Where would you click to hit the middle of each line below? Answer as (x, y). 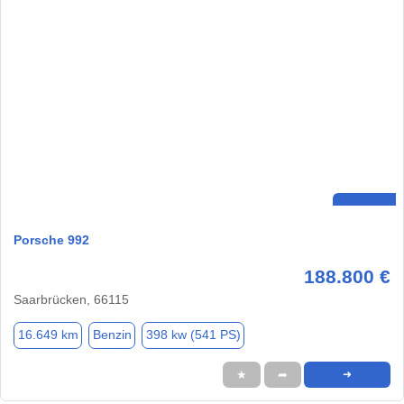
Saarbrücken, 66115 (71, 299)
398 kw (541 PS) (193, 335)
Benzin (112, 335)
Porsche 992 (51, 239)
